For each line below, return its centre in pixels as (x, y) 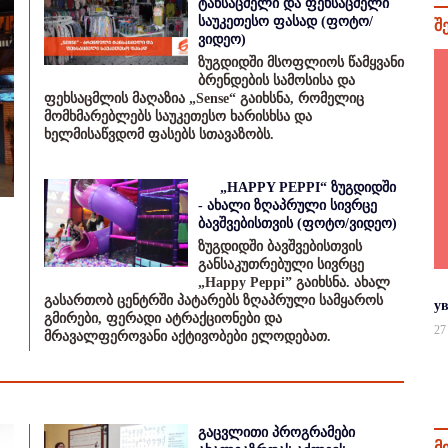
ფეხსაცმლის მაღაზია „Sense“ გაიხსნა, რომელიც (204, 98)
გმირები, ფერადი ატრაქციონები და (163, 318)
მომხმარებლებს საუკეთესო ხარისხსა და (178, 116)
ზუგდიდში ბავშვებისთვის (280, 246)
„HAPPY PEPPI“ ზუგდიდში (308, 187)
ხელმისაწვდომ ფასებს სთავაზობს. (159, 134)
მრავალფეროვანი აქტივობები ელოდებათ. (187, 336)
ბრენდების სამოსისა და (276, 80)
